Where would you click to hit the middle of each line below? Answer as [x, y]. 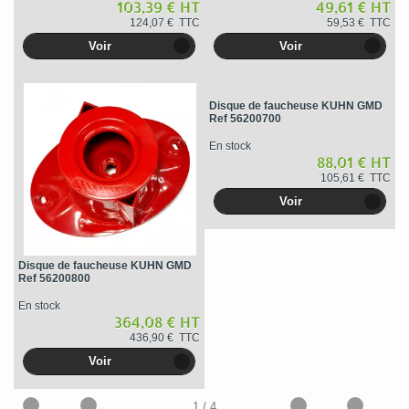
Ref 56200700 [245, 119]
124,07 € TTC [164, 22]
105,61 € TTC [355, 178]
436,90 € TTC [164, 338]
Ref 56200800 [54, 279]
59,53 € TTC [358, 22]
